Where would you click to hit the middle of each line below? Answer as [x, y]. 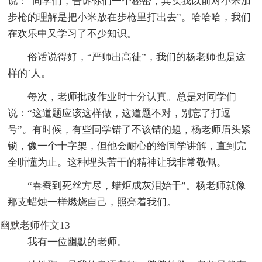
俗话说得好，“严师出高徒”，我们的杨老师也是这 [137, 57]
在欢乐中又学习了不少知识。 [73, 33]
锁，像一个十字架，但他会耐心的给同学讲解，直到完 [127, 146]
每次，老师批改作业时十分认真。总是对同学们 [132, 96]
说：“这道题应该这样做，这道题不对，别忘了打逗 [120, 113]
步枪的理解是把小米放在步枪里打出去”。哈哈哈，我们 [130, 17]
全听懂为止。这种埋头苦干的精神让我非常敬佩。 [117, 162]
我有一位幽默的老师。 [77, 242]
